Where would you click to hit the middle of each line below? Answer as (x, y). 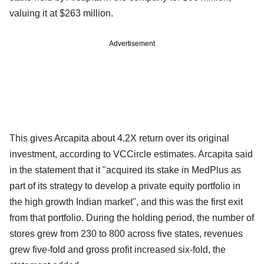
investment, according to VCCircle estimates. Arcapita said (131, 154)
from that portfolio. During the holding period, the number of (132, 217)
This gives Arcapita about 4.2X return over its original (119, 138)
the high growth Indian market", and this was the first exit (126, 202)
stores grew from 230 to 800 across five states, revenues (126, 233)
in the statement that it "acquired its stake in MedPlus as (125, 170)
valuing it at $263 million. (61, 13)
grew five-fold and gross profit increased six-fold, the (118, 249)
